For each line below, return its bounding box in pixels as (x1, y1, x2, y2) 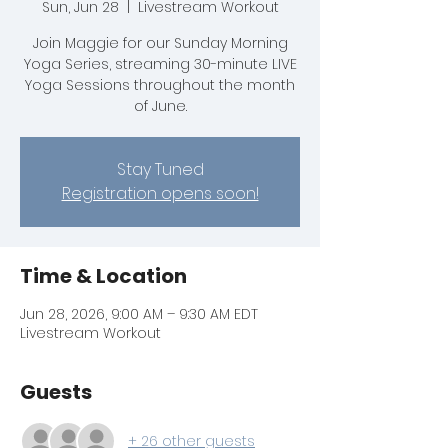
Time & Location (20, 262, 187, 291)
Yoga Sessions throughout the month (25, 75, 295, 96)
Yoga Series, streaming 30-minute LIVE (23, 54, 297, 75)
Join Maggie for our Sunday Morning (32, 33, 288, 54)
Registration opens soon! (61, 182, 259, 206)
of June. (133, 96, 187, 117)
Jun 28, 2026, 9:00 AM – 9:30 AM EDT (20, 304, 258, 325)
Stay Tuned (116, 158, 204, 182)
